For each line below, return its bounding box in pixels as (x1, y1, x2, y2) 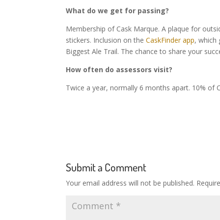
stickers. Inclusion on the (66, 35, 144, 45)
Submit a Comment (66, 160, 147, 174)
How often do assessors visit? (66, 64, 173, 74)
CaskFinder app (144, 35, 195, 45)
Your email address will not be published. (66, 178, 195, 188)
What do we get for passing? (66, 5, 169, 15)
